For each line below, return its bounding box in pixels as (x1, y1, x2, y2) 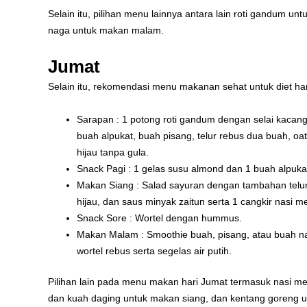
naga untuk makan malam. (48, 25, 164, 36)
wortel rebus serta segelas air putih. (77, 245, 232, 257)
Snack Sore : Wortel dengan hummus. (77, 212, 242, 224)
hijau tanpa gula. (77, 147, 149, 158)
